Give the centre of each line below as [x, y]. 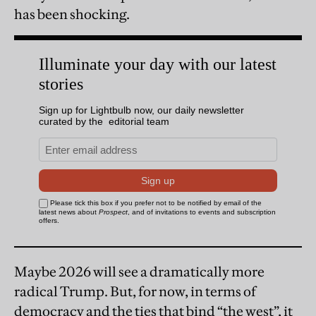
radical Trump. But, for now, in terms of [135, 291]
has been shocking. [73, 14]
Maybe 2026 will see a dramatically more [139, 271]
